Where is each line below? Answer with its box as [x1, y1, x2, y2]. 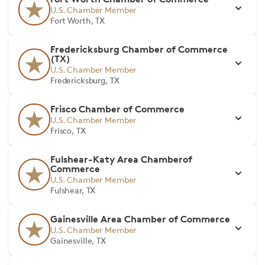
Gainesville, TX [50, 235, 106, 245]
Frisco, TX [50, 125, 86, 135]
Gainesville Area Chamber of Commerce [50, 213, 230, 225]
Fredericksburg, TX [50, 75, 119, 85]
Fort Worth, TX [50, 15, 105, 25]
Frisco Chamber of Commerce [50, 103, 185, 115]
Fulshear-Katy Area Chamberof [50, 153, 192, 165]
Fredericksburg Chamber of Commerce [50, 43, 228, 55]
